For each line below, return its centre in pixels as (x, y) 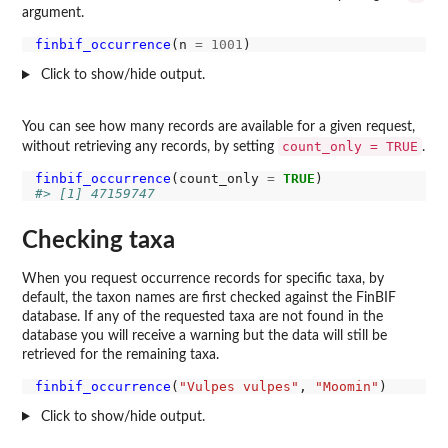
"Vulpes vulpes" (238, 386)
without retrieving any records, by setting (150, 147)
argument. (53, 13)
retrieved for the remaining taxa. (120, 354)
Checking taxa (98, 240)
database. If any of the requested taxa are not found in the (202, 316)
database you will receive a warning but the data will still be (204, 335)
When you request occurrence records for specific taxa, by (203, 278)
